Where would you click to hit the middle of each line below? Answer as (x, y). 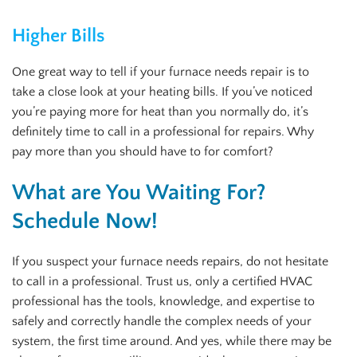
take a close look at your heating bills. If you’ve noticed (162, 92)
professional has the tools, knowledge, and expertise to (163, 301)
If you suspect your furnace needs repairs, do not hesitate (170, 261)
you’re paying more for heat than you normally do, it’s (160, 112)
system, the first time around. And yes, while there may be (172, 341)
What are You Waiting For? (139, 193)
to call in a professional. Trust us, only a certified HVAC (162, 281)
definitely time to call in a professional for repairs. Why (163, 132)
